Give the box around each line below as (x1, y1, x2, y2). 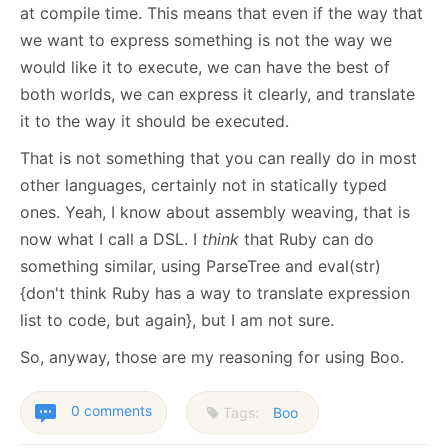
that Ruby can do (239, 229, 374, 250)
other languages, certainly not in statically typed (20, 175, 387, 196)
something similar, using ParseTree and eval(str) (20, 256, 381, 277)
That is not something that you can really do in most (20, 148, 417, 169)
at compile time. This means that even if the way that (20, 3, 423, 24)
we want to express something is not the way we (20, 30, 392, 51)
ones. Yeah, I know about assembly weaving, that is (20, 202, 410, 223)
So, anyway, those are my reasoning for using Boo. (20, 347, 404, 368)
